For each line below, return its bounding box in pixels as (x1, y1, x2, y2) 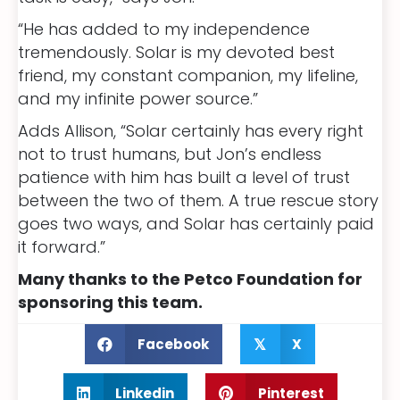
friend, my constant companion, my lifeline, (18, 63, 358, 87)
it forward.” (18, 235, 105, 258)
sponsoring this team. (18, 290, 203, 313)
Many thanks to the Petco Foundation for (18, 267, 362, 290)
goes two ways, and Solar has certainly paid (18, 212, 374, 235)
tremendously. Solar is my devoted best (18, 40, 335, 63)
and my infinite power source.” (18, 87, 258, 110)
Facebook (137, 334, 209, 354)
